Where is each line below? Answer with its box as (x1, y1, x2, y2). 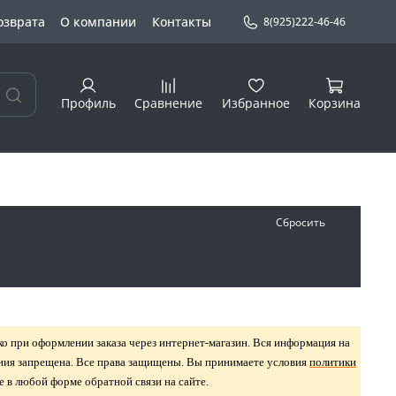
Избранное (221, 95, 290, 112)
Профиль (60, 95, 116, 112)
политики (308, 355, 356, 369)
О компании (60, 13, 137, 30)
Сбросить (276, 215, 325, 231)
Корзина (308, 95, 361, 112)
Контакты (151, 13, 211, 30)
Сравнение (134, 95, 202, 112)
